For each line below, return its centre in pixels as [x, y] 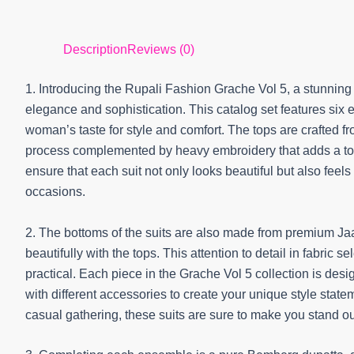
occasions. [55, 192]
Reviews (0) [161, 49]
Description [95, 49]
